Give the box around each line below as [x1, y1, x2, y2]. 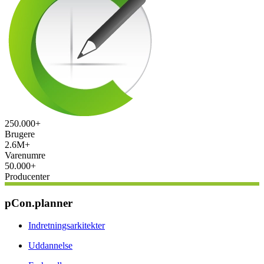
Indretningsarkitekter [28, 220, 105, 231]
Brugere [5, 128, 35, 139]
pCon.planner [5, 196, 72, 209]
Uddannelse [28, 240, 72, 251]
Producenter [5, 171, 49, 181]
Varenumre [5, 150, 45, 160]
